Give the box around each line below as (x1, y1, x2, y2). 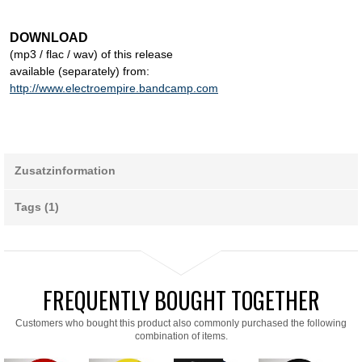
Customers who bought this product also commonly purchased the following (15, 318, 347, 330)
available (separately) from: (10, 65, 149, 78)
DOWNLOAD (10, 31, 88, 45)
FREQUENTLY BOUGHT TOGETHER (42, 284, 320, 318)
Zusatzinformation (15, 164, 116, 178)
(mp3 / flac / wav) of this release (10, 48, 173, 61)
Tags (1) (15, 200, 59, 214)
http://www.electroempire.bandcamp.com (10, 82, 218, 95)
